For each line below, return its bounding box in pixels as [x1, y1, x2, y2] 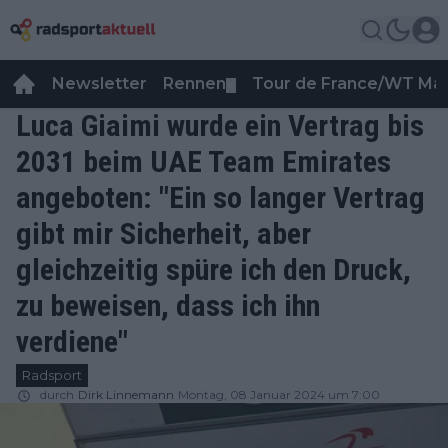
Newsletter [52, 74, 147, 93]
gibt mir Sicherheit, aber [16, 216, 311, 251]
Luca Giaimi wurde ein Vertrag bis [16, 108, 424, 143]
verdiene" [16, 324, 128, 359]
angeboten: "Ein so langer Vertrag [16, 180, 425, 215]
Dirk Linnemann [78, 387, 174, 402]
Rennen [163, 74, 226, 93]
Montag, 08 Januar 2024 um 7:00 [178, 387, 380, 402]
